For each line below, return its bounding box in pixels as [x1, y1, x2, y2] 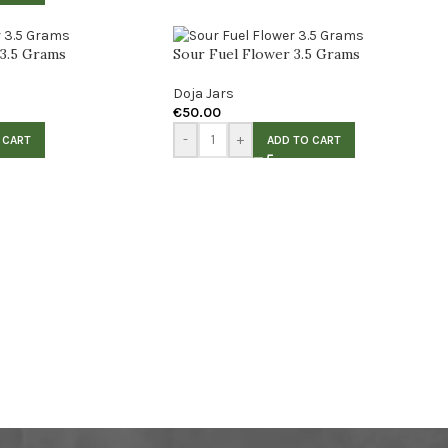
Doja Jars [173, 84, 234, 102]
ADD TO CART [267, 132, 341, 147]
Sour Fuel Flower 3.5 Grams [173, 44, 360, 63]
